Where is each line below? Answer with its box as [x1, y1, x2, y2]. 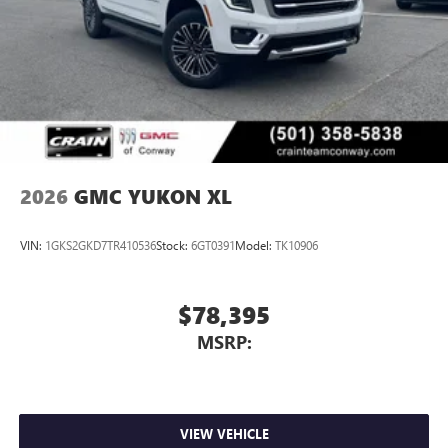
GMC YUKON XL [74, 182, 232, 210]
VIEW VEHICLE [179, 425, 269, 443]
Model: [235, 237, 275, 254]
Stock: [156, 237, 191, 254]
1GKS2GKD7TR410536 [45, 237, 156, 254]
